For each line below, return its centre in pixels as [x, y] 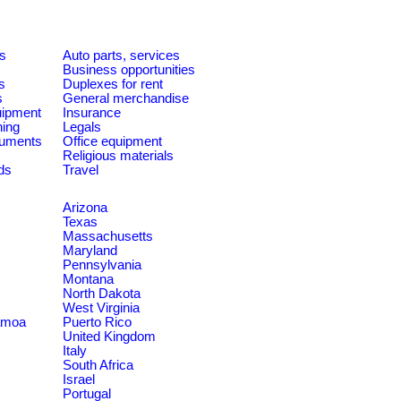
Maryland [90, 251]
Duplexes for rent [113, 84]
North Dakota [102, 294]
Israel [79, 380]
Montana [88, 279]
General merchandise [126, 98]
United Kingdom [109, 337]
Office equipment [112, 141]
